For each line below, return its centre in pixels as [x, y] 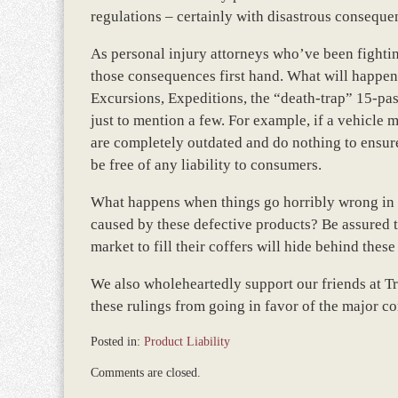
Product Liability [187, 342]
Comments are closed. [146, 373]
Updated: [112, 359]
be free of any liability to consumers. [206, 165]
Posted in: [115, 342]
